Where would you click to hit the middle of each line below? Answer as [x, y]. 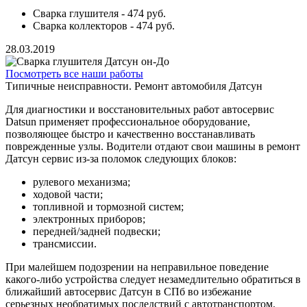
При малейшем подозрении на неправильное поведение [137, 267]
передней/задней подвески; [97, 232]
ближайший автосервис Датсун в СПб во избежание [128, 292]
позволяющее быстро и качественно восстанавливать [130, 134]
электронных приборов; [89, 219]
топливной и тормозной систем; [108, 207]
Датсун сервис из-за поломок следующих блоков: [121, 159]
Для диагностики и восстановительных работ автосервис [140, 110]
